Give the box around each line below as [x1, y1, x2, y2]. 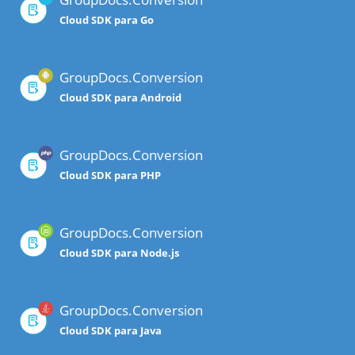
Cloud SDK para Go [59, 13, 154, 28]
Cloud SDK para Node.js [59, 246, 179, 261]
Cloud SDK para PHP [59, 168, 161, 183]
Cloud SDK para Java [59, 323, 162, 338]
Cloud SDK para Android [59, 90, 181, 105]
